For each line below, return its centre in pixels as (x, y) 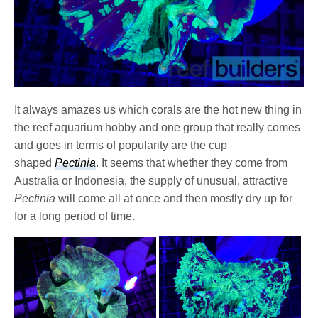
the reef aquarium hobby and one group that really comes (158, 127)
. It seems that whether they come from (192, 163)
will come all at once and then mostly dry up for (176, 198)
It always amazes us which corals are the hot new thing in (158, 109)
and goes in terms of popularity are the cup (121, 145)
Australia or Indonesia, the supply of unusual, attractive (152, 180)
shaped (35, 163)
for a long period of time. (75, 216)
